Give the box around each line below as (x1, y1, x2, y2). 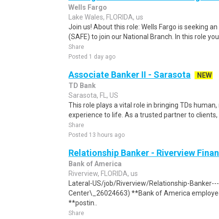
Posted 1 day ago (68, 53, 115, 60)
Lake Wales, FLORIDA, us (68, 13, 143, 21)
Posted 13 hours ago (68, 131, 125, 138)
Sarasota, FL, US (68, 91, 118, 99)
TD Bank (68, 82, 96, 89)
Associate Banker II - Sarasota (68, 69, 191, 80)
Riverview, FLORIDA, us (68, 170, 138, 177)
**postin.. (68, 199, 97, 207)
